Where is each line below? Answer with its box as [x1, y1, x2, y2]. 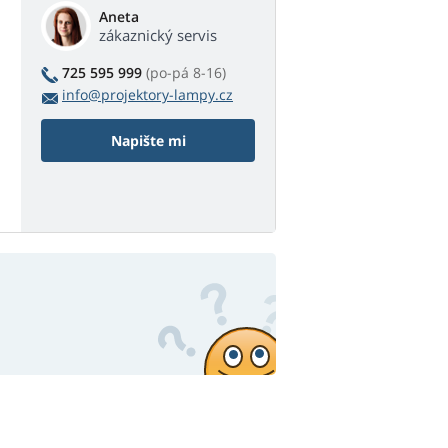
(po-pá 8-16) [146, 63, 226, 83]
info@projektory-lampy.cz [62, 85, 233, 105]
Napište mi [110, 131, 186, 151]
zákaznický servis [99, 25, 217, 46]
